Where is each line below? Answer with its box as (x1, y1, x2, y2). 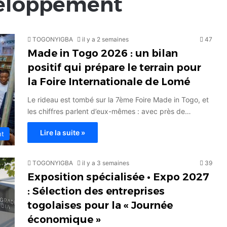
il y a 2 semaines (82, 35, 129, 44)
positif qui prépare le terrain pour (27, 61, 201, 74)
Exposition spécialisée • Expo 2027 (27, 171, 209, 183)
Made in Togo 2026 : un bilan (27, 47, 178, 60)
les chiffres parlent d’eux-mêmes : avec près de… (27, 107, 191, 116)
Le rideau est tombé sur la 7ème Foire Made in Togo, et (27, 95, 209, 104)
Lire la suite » (40, 128, 85, 137)
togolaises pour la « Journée (27, 199, 173, 212)
